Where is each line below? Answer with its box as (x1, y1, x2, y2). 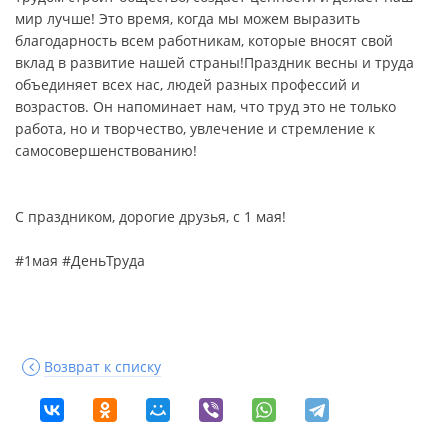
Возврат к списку (44, 357, 161, 376)
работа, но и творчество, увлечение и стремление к (15, 119, 375, 138)
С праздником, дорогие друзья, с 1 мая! (15, 207, 290, 226)
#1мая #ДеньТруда (15, 251, 145, 270)
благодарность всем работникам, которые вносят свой (15, 31, 393, 50)
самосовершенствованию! (15, 141, 197, 160)
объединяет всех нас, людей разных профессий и (15, 75, 360, 94)
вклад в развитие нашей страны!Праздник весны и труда (15, 53, 414, 72)
